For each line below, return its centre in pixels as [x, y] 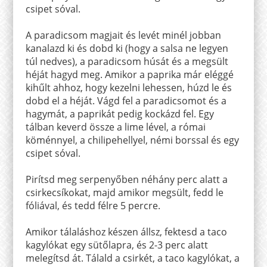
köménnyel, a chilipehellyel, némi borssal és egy [132, 140]
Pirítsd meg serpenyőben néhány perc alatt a [126, 179]
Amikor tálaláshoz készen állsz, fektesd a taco [126, 232]
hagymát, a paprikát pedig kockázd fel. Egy [119, 114]
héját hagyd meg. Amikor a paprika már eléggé [129, 74]
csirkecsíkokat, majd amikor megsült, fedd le [124, 192]
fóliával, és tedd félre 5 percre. [93, 205]
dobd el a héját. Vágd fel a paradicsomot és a [126, 100]
